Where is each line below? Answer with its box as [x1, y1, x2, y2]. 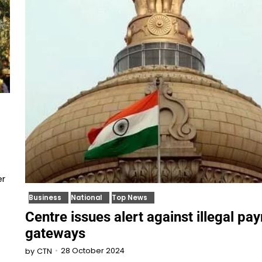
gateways [25, 225, 85, 242]
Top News [111, 192, 147, 202]
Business [28, 192, 61, 202]
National [70, 192, 102, 202]
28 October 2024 [60, 246, 125, 256]
